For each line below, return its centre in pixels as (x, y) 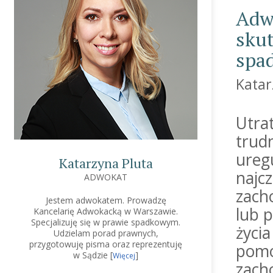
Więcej (124, 256)
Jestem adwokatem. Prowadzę (106, 200)
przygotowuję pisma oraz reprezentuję (106, 244)
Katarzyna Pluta (106, 163)
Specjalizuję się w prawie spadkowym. (106, 222)
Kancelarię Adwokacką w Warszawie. (106, 211)
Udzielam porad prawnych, (106, 233)
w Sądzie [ (93, 255)
